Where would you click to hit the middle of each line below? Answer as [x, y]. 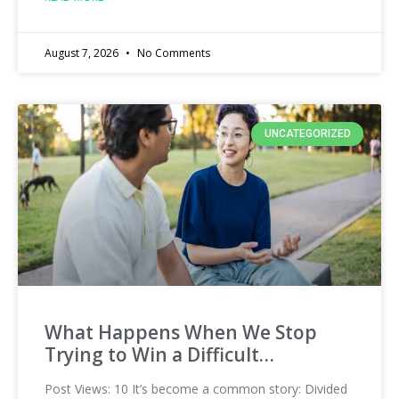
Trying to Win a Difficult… [159, 355]
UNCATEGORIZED [307, 134]
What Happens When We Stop [181, 333]
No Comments [172, 53]
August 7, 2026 [83, 53]
